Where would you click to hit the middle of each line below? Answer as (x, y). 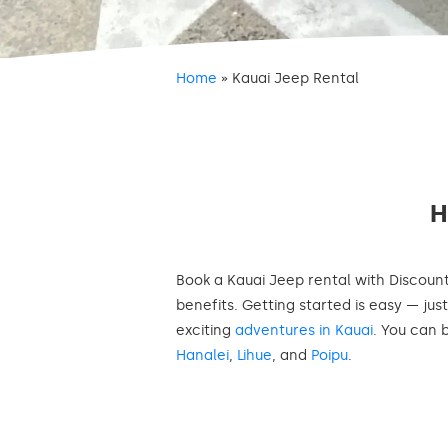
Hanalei (202, 355)
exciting (205, 330)
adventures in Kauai (304, 330)
